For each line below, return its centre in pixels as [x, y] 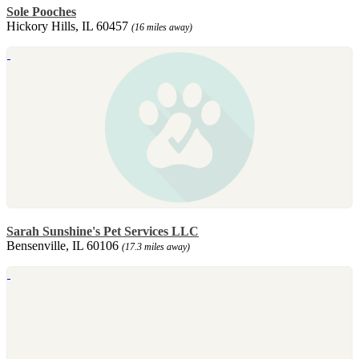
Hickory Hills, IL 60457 [69, 26]
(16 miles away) [162, 27]
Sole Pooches [41, 11]
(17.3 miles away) [156, 246]
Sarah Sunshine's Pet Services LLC [103, 231]
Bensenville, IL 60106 [64, 245]
